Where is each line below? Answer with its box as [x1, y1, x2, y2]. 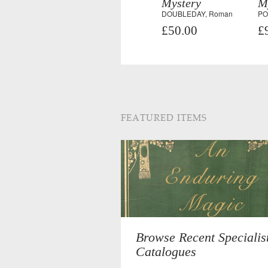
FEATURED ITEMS [121, 111, 207, 123]
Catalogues [136, 244, 196, 259]
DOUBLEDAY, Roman [161, 8, 233, 19]
